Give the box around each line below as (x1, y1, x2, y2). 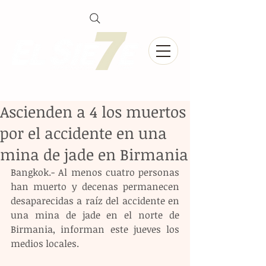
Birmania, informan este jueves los (11, 223, 179, 236)
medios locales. (11, 237, 79, 250)
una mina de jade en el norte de (11, 208, 179, 221)
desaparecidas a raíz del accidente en (11, 194, 179, 207)
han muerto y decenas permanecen (11, 180, 179, 193)
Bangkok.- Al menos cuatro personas (11, 166, 179, 179)
